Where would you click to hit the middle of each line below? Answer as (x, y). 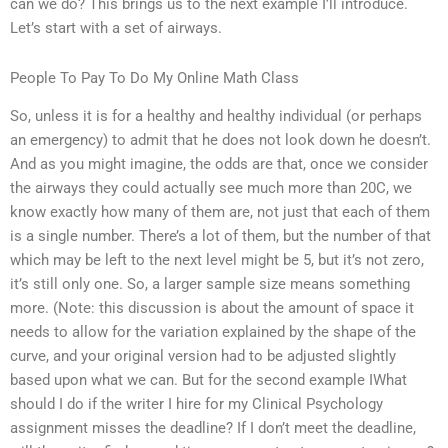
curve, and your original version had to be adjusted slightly (203, 356)
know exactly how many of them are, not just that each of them (220, 212)
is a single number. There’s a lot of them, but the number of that (220, 236)
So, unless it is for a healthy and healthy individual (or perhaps (216, 116)
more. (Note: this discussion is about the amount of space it (212, 308)
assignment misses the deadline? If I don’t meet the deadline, (213, 428)
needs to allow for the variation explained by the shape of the (213, 332)
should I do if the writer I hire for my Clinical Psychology (196, 404)
